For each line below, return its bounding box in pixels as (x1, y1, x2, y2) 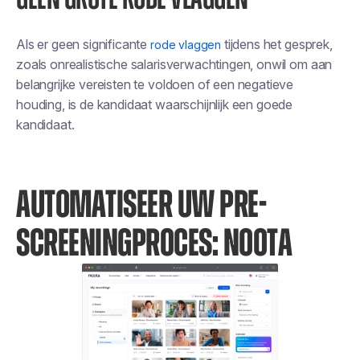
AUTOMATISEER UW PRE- (16, 186, 266, 225)
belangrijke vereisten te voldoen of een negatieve (16, 76, 294, 92)
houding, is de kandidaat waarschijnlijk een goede (16, 96, 293, 112)
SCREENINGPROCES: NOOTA (16, 225, 292, 264)
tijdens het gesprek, (221, 36, 333, 52)
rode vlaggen (150, 38, 222, 51)
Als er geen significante (16, 36, 150, 52)
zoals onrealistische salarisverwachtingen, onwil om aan (16, 56, 333, 72)
